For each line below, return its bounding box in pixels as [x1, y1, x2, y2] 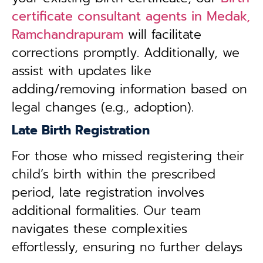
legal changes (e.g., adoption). [12, 98, 194, 117]
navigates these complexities [12, 220, 187, 238]
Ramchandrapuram [12, 25, 123, 44]
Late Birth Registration [12, 121, 150, 140]
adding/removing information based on [12, 80, 247, 99]
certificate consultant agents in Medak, [12, 7, 250, 26]
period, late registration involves [12, 183, 204, 202]
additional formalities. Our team [12, 201, 201, 220]
